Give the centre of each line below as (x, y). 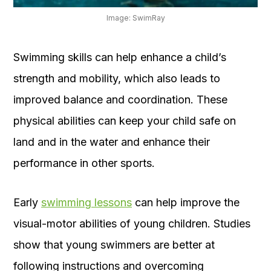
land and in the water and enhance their (112, 142)
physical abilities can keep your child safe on (125, 120)
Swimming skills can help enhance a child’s (120, 57)
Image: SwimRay (135, 18)
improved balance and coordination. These (120, 99)
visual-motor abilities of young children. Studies (132, 223)
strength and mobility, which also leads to (117, 78)
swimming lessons (87, 202)
